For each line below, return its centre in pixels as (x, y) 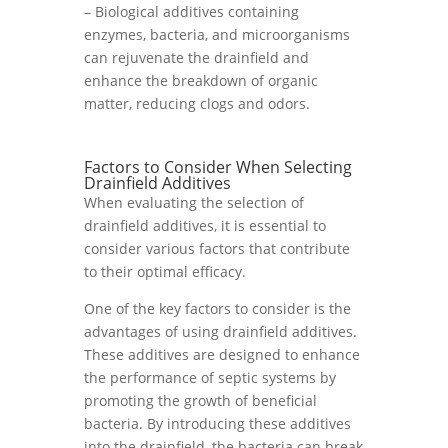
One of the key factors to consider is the (217, 308)
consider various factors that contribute (217, 248)
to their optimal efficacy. (165, 271)
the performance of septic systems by (210, 377)
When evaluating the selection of (194, 202)
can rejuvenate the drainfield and (196, 57)
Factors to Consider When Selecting (218, 167)
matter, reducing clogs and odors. (197, 103)
